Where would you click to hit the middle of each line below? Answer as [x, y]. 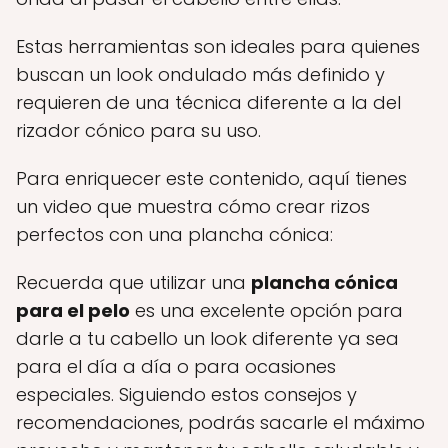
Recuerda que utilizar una [133, 282]
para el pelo [73, 310]
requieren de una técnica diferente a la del [208, 102]
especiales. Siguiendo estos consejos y [186, 394]
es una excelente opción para [266, 310]
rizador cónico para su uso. [138, 130]
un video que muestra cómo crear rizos [193, 206]
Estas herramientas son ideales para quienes [218, 46]
